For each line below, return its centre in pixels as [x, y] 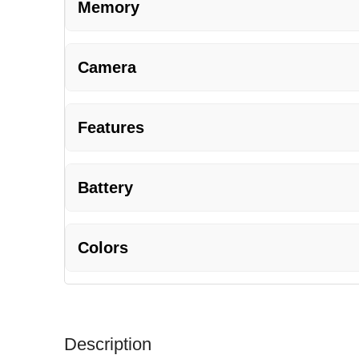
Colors [103, 247]
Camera [107, 67]
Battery [105, 187]
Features [111, 127]
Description [108, 344]
